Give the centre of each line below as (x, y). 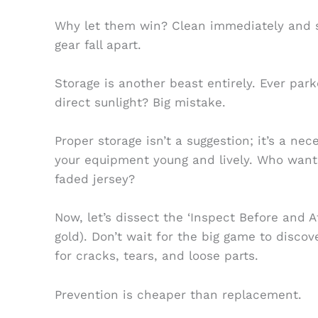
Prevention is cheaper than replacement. (178, 294)
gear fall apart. (98, 44)
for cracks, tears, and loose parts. (156, 256)
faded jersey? (94, 179)
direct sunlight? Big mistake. (140, 103)
